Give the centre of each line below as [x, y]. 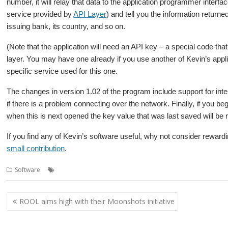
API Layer [90, 14]
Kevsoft [134, 170]
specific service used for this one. [62, 71]
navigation [35, 211]
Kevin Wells [103, 170]
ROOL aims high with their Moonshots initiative [97, 201]
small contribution [36, 148]
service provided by [40, 14]
